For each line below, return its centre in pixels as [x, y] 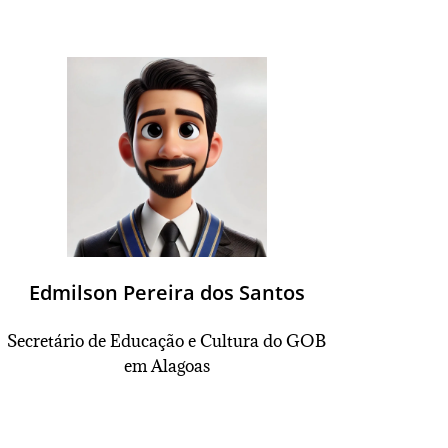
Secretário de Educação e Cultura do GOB [167, 341]
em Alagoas [166, 366]
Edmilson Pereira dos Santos [166, 292]
